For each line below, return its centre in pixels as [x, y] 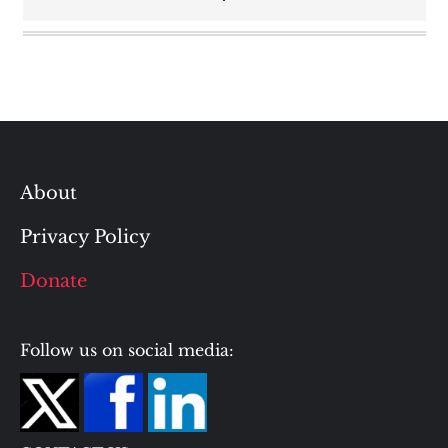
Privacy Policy [85, 237]
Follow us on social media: [127, 350]
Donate [53, 281]
